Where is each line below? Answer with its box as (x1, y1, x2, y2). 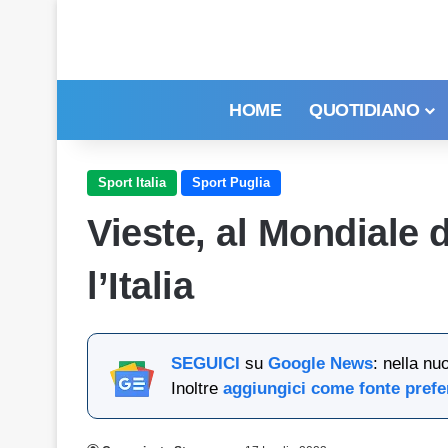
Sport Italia (98, 175, 166, 190)
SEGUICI (171, 354, 240, 374)
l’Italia (87, 265, 193, 307)
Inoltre (171, 379, 223, 399)
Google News (268, 354, 373, 374)
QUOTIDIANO (309, 100, 420, 120)
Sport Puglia (192, 175, 270, 190)
